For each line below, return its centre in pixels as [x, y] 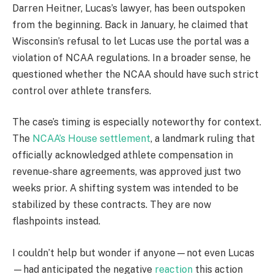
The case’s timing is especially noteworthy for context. [137, 122]
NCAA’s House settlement [91, 139]
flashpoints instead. [56, 221]
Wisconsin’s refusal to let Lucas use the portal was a [131, 41]
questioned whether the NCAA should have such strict [135, 74]
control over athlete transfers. [82, 91]
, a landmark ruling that [203, 139]
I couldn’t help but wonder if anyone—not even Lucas [133, 253]
